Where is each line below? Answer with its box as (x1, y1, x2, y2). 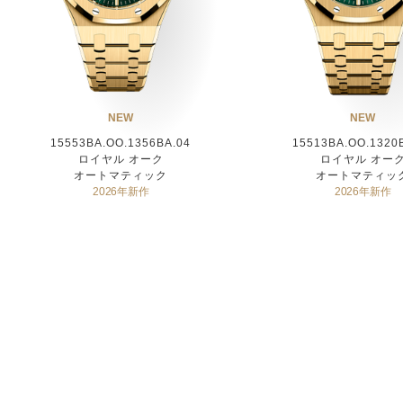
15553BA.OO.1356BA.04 (50, 136, 192, 149)
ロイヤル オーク (77, 152, 164, 166)
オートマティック (74, 168, 168, 182)
